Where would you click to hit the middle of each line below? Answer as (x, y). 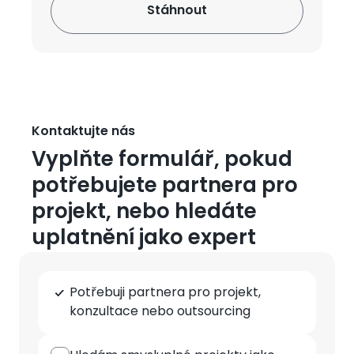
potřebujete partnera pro (165, 187)
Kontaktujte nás (83, 132)
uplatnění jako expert (144, 239)
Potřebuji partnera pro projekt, (165, 293)
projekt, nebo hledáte (144, 213)
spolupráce (73, 299)
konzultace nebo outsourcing (160, 312)
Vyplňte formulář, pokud (162, 161)
